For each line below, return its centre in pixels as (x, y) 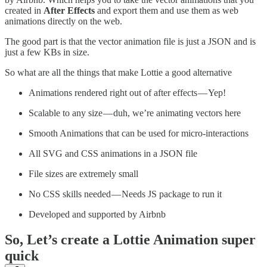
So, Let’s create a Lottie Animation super (130, 240)
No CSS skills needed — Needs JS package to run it (125, 194)
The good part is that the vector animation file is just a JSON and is (130, 42)
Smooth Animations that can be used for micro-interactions (139, 133)
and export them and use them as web (168, 11)
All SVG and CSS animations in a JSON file (113, 154)
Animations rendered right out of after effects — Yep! (127, 93)
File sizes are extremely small (83, 174)
